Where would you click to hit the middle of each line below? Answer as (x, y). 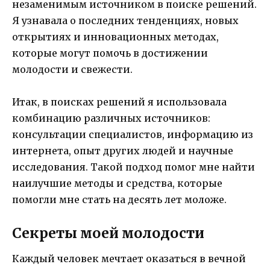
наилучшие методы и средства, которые (117, 184)
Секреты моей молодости (108, 233)
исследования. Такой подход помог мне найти (133, 167)
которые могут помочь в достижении (110, 53)
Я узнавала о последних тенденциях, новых (125, 21)
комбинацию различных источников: (111, 118)
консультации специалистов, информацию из (133, 135)
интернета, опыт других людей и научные (123, 151)
